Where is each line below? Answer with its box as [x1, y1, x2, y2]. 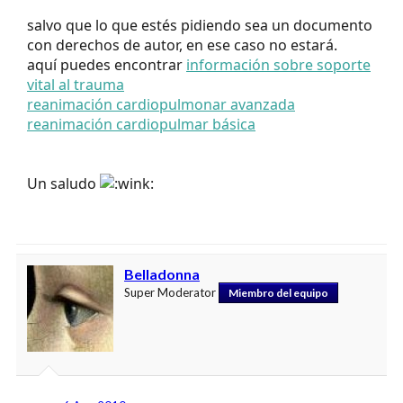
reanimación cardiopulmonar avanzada [27, 94, 295, 114]
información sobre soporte [186, 54, 371, 75]
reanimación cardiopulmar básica [27, 113, 255, 134]
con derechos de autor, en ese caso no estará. [27, 34, 337, 55]
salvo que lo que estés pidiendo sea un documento [27, 14, 372, 35]
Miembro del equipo [228, 285, 328, 300]
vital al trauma [27, 74, 124, 94]
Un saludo [27, 173, 100, 193]
